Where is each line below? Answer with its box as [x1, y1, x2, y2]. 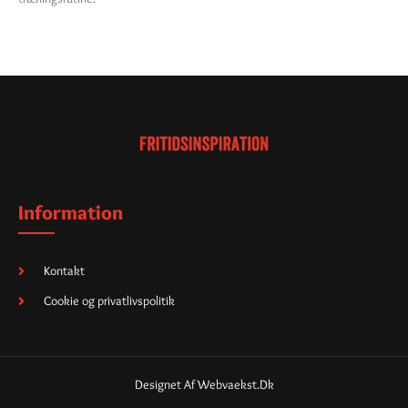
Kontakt [43, 262, 85, 280]
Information [18, 200, 123, 226]
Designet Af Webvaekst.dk [134, 376, 274, 393]
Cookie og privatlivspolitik [43, 292, 175, 310]
